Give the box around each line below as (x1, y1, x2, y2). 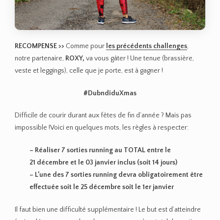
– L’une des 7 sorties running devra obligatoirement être (29, 171, 203, 179)
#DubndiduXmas (83, 89, 137, 97)
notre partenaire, (15, 54, 65, 62)
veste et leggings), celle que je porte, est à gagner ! (15, 66, 163, 75)
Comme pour (66, 42, 106, 50)
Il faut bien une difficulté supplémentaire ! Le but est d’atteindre (15, 206, 201, 214)
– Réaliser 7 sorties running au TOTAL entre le (29, 146, 171, 155)
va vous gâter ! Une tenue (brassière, (86, 54, 194, 62)
